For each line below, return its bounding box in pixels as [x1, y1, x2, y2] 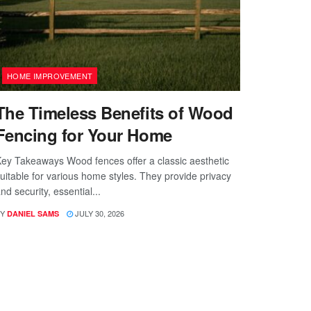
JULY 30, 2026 [72, 208, 124, 219]
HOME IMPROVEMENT [6, 70, 93, 82]
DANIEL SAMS [6, 208, 59, 219]
